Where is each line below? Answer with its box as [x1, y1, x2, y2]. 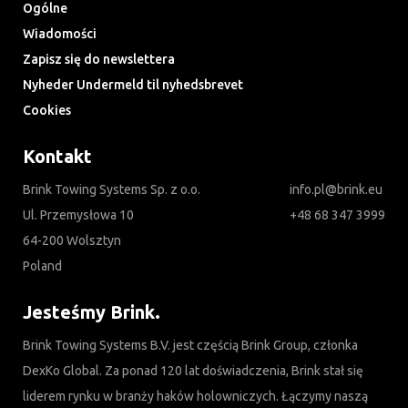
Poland [23, 259, 62, 274]
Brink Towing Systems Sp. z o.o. [23, 182, 200, 198]
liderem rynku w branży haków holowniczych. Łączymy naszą [23, 389, 368, 404]
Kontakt [23, 146, 92, 168]
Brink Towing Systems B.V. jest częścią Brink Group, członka [23, 338, 358, 353]
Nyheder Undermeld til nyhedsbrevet [23, 77, 243, 93]
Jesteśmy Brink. [23, 301, 160, 323]
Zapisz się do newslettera [23, 52, 175, 67]
